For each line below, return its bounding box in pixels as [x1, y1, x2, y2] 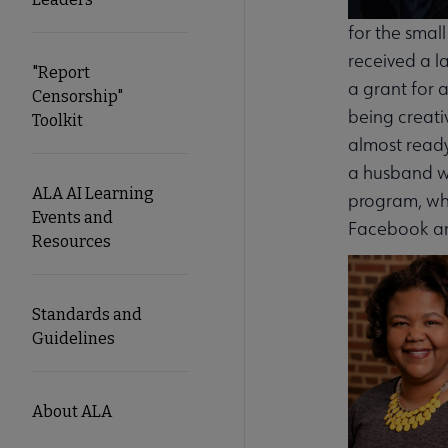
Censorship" [32, 86, 123, 106]
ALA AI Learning [32, 183, 154, 203]
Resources [32, 231, 111, 251]
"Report [32, 62, 90, 82]
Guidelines [32, 328, 115, 348]
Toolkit [32, 110, 83, 130]
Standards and [32, 304, 142, 324]
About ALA [32, 401, 112, 421]
